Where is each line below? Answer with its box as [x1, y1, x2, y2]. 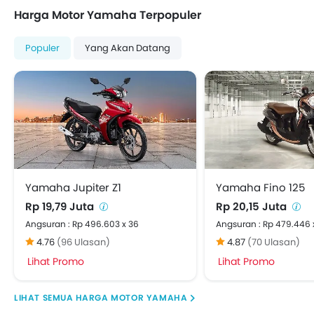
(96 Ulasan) [57, 235, 110, 250]
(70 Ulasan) [247, 235, 300, 250]
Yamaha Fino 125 [216, 180, 305, 196]
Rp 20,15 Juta [216, 199, 289, 214]
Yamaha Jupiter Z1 [25, 180, 121, 196]
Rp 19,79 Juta [25, 199, 97, 214]
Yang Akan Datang [85, 41, 170, 55]
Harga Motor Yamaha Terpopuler [14, 7, 201, 24]
